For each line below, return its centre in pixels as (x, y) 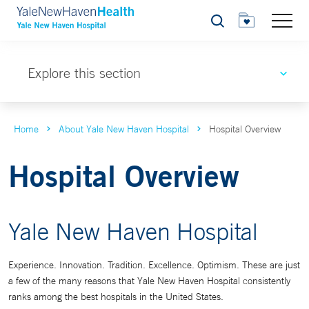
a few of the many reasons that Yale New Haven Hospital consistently (149, 281)
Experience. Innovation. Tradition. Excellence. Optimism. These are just (154, 265)
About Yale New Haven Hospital (124, 129)
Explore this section (84, 73)
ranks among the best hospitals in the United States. (116, 297)
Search (225, 24)
